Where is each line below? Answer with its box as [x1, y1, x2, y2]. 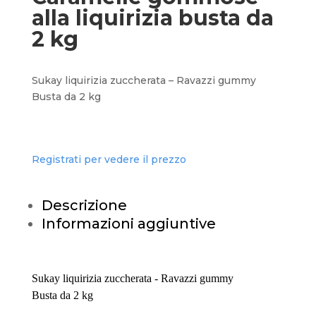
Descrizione [41, 197, 127, 214]
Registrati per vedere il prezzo [31, 153, 186, 166]
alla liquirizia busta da [31, 5, 274, 31]
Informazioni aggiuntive [41, 215, 216, 232]
